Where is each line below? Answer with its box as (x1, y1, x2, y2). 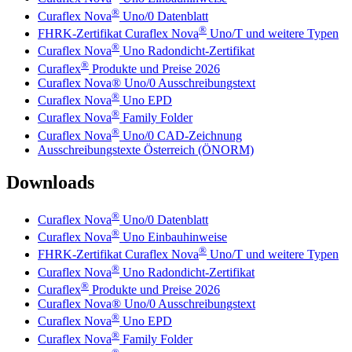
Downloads (6, 172, 94, 193)
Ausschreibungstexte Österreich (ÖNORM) (38, 142, 254, 156)
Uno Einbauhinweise (119, 230, 227, 244)
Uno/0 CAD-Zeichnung (119, 128, 242, 142)
